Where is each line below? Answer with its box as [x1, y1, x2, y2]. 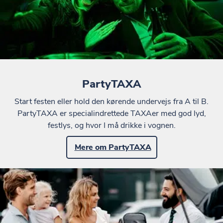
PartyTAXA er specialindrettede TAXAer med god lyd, [17, 108, 206, 119]
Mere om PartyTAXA [74, 141, 151, 153]
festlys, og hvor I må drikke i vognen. [47, 119, 176, 131]
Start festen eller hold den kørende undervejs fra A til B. [14, 96, 209, 107]
